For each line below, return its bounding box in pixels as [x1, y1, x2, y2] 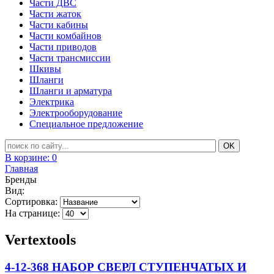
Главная [5, 163, 38, 174]
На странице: [5, 208, 60, 218]
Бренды [5, 174, 37, 185]
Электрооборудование [29, 108, 122, 118]
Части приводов [29, 42, 97, 52]
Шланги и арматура [29, 86, 112, 96]
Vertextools [5, 231, 76, 248]
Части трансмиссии [29, 53, 111, 63]
